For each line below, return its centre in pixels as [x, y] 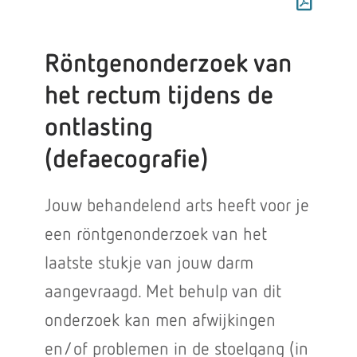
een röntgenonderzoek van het [155, 235]
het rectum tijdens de [159, 96]
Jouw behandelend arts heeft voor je [177, 206]
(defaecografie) [126, 160]
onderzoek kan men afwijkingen [160, 321]
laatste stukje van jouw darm [149, 264]
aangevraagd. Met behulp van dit [163, 292]
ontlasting [98, 128]
